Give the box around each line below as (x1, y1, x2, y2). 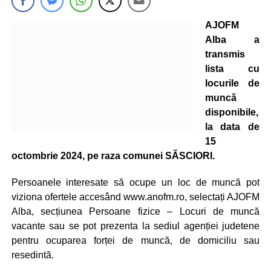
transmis (204, 49, 245, 59)
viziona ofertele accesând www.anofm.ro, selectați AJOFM (11, 192, 260, 202)
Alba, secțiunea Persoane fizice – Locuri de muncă (11, 206, 260, 217)
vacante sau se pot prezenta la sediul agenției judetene (11, 221, 260, 231)
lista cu (204, 64, 260, 74)
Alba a (204, 34, 260, 45)
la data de (204, 122, 260, 132)
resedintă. (11, 250, 54, 260)
